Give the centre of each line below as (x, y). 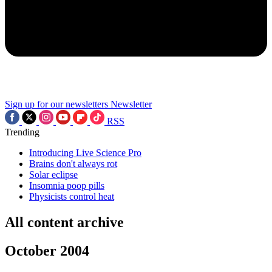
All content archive (64, 222)
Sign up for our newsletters (56, 104)
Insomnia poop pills (67, 185)
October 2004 (47, 250)
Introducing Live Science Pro (85, 153)
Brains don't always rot (73, 164)
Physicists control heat (72, 196)
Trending (22, 132)
